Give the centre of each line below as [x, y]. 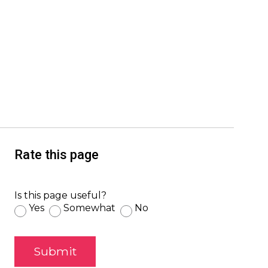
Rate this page [56, 154]
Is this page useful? [60, 195]
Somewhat [89, 208]
